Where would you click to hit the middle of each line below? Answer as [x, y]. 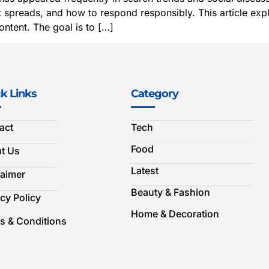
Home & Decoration [175, 213]
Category [155, 93]
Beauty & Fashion [171, 192]
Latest [145, 170]
